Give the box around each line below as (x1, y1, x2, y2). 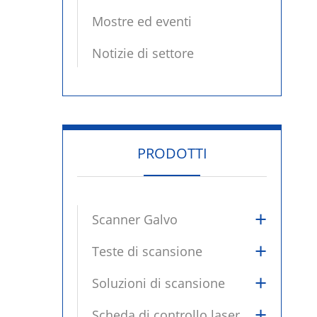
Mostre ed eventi (92, 13, 192, 30)
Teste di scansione (92, 243, 202, 260)
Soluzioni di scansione (92, 275, 225, 292)
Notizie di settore (92, 45, 194, 62)
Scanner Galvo (92, 211, 178, 228)
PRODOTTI (137, 144, 207, 163)
